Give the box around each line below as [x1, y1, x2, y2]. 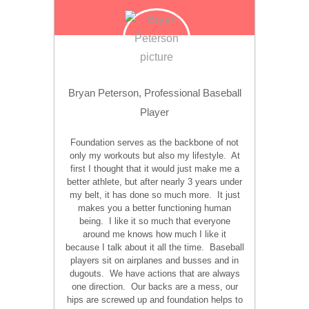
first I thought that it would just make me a [70, 163, 239, 174]
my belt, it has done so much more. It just [69, 190, 240, 200]
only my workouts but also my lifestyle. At [69, 150, 240, 161]
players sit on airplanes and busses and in [70, 255, 239, 266]
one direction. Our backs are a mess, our [71, 281, 238, 292]
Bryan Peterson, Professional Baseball [68, 87, 241, 99]
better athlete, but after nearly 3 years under [67, 177, 242, 187]
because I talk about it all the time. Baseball [65, 242, 244, 252]
